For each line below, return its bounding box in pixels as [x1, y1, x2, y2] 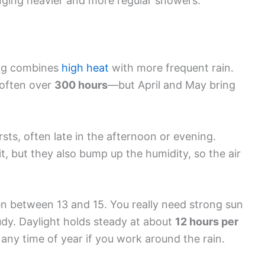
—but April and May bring [108, 78, 235, 91]
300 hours [54, 78, 108, 91]
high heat [62, 61, 109, 74]
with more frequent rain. [109, 61, 234, 74]
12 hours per [175, 215, 238, 228]
